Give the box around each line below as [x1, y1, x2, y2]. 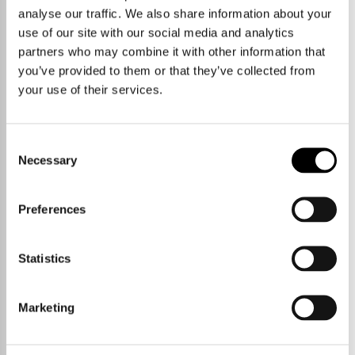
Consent [6, 137, 50, 151]
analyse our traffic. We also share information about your [18, 6, 332, 20]
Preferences [18, 202, 86, 216]
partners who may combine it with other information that [18, 44, 326, 58]
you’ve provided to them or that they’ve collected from [18, 63, 315, 77]
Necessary [18, 153, 77, 166]
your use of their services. [18, 82, 163, 96]
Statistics [18, 251, 71, 265]
